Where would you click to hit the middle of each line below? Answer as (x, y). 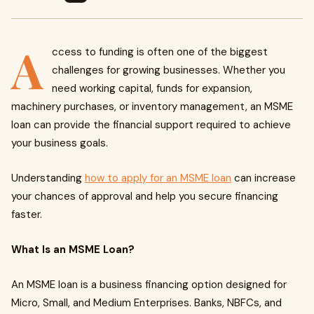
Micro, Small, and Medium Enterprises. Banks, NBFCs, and (146, 303)
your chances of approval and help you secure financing (145, 196)
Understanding (48, 178)
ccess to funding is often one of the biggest (160, 52)
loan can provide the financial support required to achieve (151, 125)
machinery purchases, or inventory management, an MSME (152, 107)
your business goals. (60, 143)
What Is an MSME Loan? (73, 250)
